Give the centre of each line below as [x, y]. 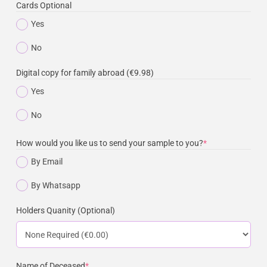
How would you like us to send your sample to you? [110, 143]
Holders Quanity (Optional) [66, 211]
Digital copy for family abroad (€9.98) [85, 73]
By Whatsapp [56, 185]
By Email [47, 162]
